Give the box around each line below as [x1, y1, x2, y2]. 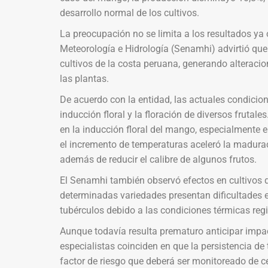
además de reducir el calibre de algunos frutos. [59, 153, 257, 165]
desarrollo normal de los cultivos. [59, 7, 199, 19]
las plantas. [59, 72, 109, 84]
